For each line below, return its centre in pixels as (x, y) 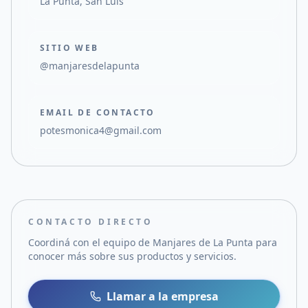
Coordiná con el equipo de (90, 242)
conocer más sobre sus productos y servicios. (132, 256)
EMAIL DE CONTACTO (98, 112)
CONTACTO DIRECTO (91, 222)
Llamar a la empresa (162, 296)
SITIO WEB (69, 48)
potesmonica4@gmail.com (101, 130)
